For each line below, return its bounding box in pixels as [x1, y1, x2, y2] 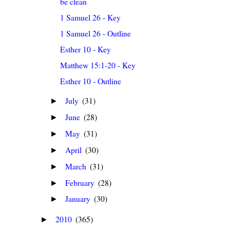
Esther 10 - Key [60, 44, 111, 55]
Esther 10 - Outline [60, 75, 122, 86]
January [65, 193, 93, 204]
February [65, 177, 97, 188]
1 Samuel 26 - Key [60, 12, 121, 23]
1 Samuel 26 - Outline [60, 28, 131, 39]
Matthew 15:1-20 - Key [60, 59, 136, 70]
